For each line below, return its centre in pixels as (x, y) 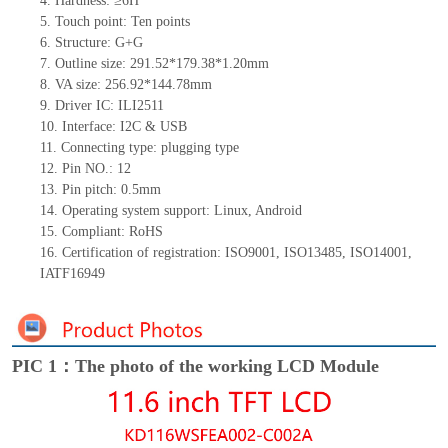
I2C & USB (153, 127)
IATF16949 (72, 274)
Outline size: (92, 64)
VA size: (79, 85)
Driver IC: (86, 106)
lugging (191, 148)
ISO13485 (312, 253)
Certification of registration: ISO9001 (168, 253)
